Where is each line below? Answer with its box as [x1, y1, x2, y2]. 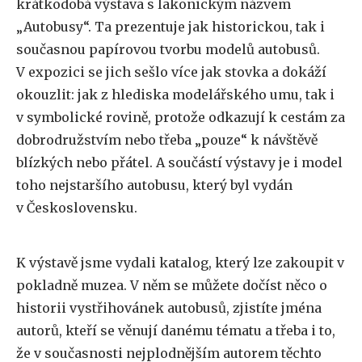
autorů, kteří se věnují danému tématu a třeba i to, [16, 322, 335, 339]
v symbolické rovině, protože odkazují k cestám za [16, 109, 345, 126]
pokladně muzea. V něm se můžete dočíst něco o [16, 277, 327, 294]
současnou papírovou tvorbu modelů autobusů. [16, 41, 320, 58]
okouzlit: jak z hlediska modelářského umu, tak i [16, 86, 335, 103]
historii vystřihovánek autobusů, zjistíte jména [16, 300, 322, 317]
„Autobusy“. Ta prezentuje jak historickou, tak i [16, 19, 325, 36]
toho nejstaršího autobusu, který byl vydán [16, 177, 293, 194]
